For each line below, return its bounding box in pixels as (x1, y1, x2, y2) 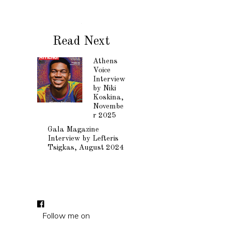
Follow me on (42, 210, 90, 220)
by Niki (92, 85, 116, 92)
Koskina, (92, 94, 124, 101)
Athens (92, 58, 118, 65)
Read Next (53, 35, 110, 48)
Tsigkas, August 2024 (47, 144, 124, 152)
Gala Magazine (47, 126, 99, 134)
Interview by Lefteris (47, 135, 119, 143)
